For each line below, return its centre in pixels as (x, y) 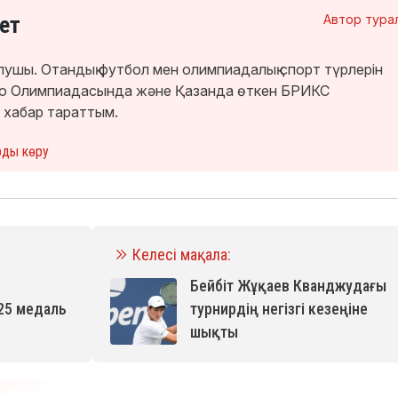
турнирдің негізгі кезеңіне (279, 308)
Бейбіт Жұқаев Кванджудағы (288, 285)
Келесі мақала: (181, 254)
